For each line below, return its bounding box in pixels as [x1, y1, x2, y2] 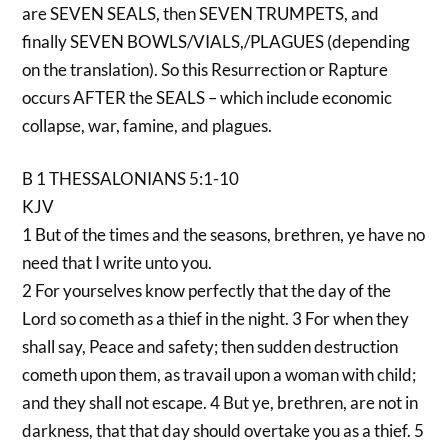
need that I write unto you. [22, 252, 213, 274]
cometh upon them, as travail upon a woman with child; [22, 364, 417, 386]
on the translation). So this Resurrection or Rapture [22, 58, 389, 80]
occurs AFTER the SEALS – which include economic [22, 86, 393, 108]
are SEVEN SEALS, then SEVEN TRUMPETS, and [22, 2, 380, 24]
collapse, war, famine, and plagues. [22, 114, 273, 136]
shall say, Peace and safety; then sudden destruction [22, 336, 399, 358]
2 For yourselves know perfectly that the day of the [22, 280, 392, 302]
